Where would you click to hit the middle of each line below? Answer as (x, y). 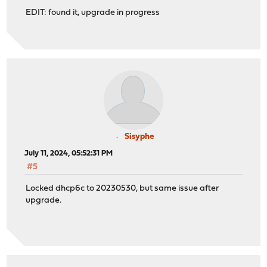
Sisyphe (139, 136)
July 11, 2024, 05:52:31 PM (69, 153)
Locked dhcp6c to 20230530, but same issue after (122, 189)
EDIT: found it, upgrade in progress (93, 13)
